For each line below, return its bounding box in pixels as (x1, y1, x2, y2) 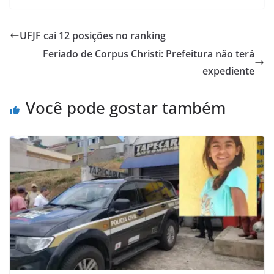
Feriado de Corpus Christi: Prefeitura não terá (43, 46, 254, 61)
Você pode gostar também (26, 96, 226, 119)
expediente (202, 64, 254, 78)
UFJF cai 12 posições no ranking (20, 28, 166, 42)
